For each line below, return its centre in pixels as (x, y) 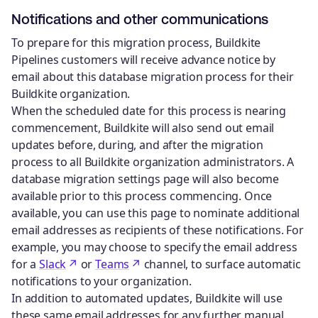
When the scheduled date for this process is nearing (149, 111)
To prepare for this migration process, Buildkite (136, 43)
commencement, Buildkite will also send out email (143, 128)
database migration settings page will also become (146, 179)
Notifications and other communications (140, 19)
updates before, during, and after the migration (137, 145)
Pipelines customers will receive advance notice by (143, 60)
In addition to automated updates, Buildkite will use (147, 298)
